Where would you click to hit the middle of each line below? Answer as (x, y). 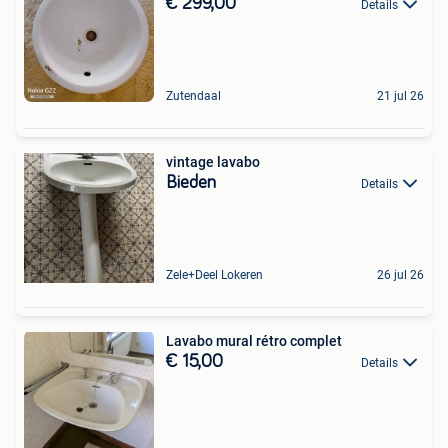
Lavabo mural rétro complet (254, 340)
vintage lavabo (213, 161)
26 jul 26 (400, 274)
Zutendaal (193, 95)
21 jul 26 (400, 95)
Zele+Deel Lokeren (214, 274)
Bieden (191, 182)
